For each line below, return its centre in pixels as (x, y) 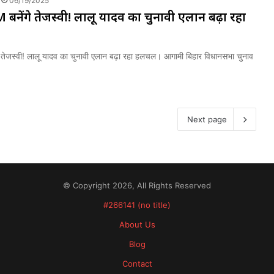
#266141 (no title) (137, 205)
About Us (137, 224)
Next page (207, 119)
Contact (137, 264)
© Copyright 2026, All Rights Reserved (137, 185)
